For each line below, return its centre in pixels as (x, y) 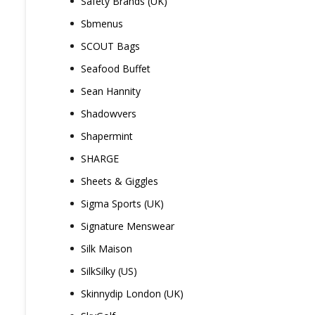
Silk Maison (107, 249)
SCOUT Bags (110, 46)
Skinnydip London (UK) (132, 294)
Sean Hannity (111, 91)
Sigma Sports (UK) (122, 204)
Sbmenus (102, 24)
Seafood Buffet (116, 69)
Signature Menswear (128, 226)
